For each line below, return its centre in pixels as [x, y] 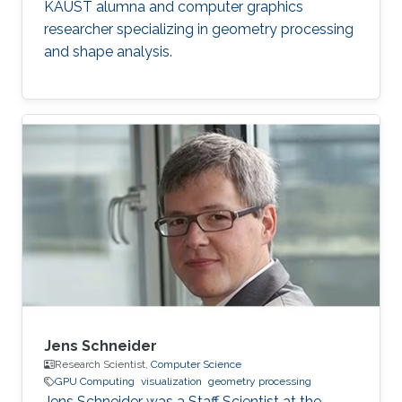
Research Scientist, [103, 365]
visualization [171, 382]
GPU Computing [95, 382]
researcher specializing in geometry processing [199, 29]
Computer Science [196, 365]
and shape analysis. [108, 51]
